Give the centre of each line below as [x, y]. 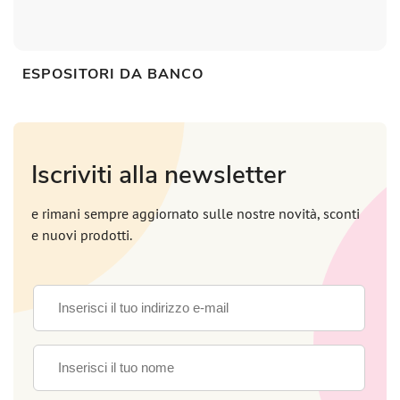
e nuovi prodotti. [82, 237]
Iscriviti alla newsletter [158, 175]
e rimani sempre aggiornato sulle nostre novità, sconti [196, 216]
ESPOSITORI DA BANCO [113, 75]
